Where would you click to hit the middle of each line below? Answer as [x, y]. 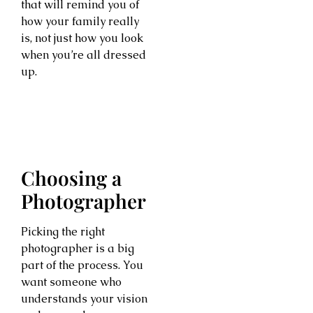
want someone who [71, 282]
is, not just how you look [82, 38]
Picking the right [63, 231]
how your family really [80, 22]
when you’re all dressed [83, 55]
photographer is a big [78, 248]
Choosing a [71, 177]
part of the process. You [82, 265]
